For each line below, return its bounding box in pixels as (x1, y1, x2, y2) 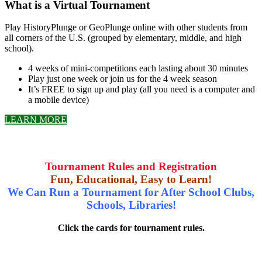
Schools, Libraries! (86, 199, 176, 212)
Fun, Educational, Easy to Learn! (50, 173, 212, 186)
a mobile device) (28, 95, 89, 105)
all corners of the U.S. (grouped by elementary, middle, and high (5, 33, 242, 43)
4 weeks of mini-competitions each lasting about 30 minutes (28, 63, 248, 74)
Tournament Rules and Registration (45, 160, 217, 173)
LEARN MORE (5, 115, 67, 125)
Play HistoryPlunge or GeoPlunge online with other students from (5, 22, 247, 33)
